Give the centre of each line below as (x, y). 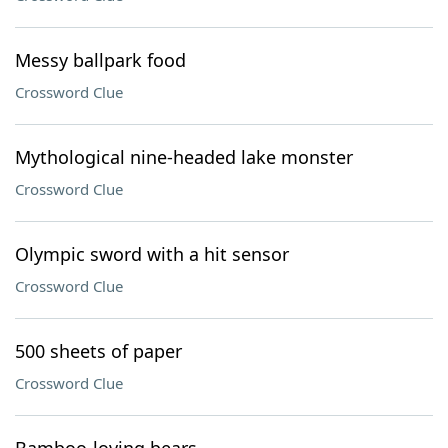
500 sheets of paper (98, 351)
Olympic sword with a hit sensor (152, 254)
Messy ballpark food (100, 60)
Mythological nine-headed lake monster (184, 157)
